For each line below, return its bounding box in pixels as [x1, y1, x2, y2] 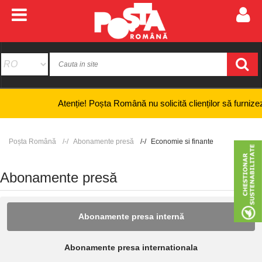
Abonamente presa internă [78, 211, 184, 221]
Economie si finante [151, 137, 213, 146]
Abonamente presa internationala [64, 242, 198, 252]
